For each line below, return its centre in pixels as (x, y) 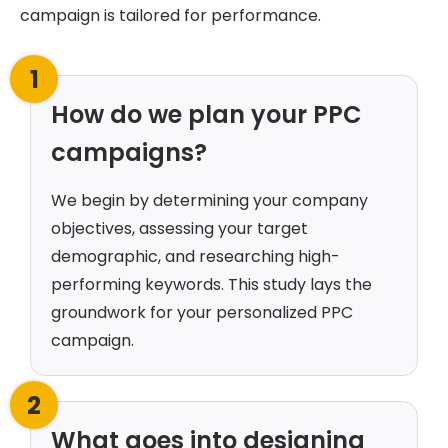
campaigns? (129, 153)
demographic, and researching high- (195, 257)
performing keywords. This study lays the (211, 285)
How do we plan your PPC (206, 115)
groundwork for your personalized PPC (202, 313)
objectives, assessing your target (179, 229)
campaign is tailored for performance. (170, 16)
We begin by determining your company (209, 201)
